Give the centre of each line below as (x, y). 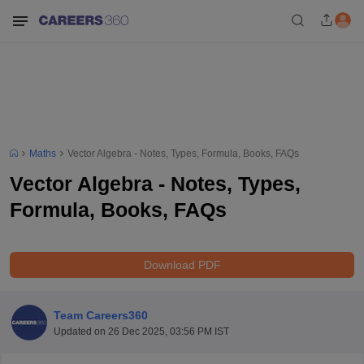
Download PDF (182, 264)
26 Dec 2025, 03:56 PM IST (168, 331)
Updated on (80, 331)
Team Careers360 (100, 315)
